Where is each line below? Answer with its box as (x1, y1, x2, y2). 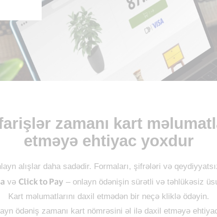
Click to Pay (18, 176, 63, 186)
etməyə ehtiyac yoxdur (23, 132, 194, 150)
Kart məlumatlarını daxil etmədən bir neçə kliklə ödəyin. (8, 192, 209, 201)
